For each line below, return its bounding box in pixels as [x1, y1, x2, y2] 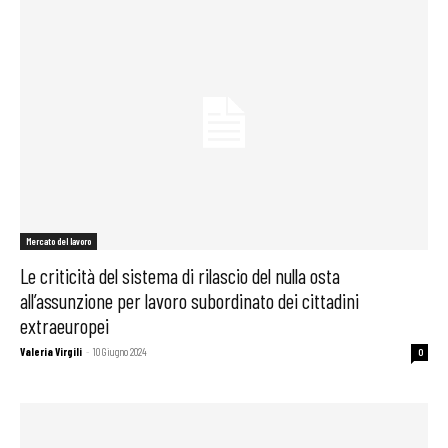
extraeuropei [20, 313, 109, 339]
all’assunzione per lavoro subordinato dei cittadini [20, 288, 359, 314]
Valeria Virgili [20, 345, 82, 359]
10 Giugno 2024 [93, 345, 147, 359]
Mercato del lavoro [26, 235, 91, 248]
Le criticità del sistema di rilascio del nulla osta [20, 263, 340, 289]
